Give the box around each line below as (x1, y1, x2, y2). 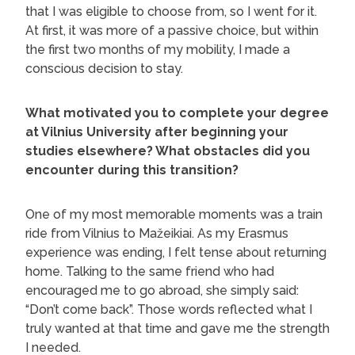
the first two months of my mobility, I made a (25, 41, 290, 57)
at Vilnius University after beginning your (25, 124, 288, 139)
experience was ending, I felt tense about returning (25, 244, 326, 260)
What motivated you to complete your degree (25, 105, 329, 120)
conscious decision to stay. (25, 60, 183, 76)
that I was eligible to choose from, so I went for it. (25, 3, 317, 19)
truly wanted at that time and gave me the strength (25, 320, 330, 336)
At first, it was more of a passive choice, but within (25, 22, 319, 38)
